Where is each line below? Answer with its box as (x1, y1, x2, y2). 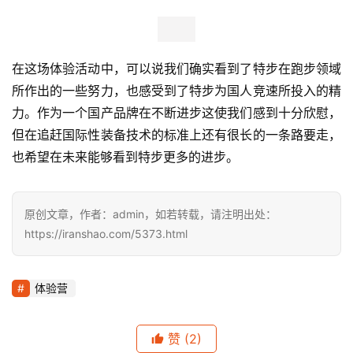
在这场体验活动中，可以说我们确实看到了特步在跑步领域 (12, 243, 341, 260)
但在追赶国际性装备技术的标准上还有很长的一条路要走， (12, 310, 341, 326)
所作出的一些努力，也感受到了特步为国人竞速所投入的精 (12, 266, 341, 282)
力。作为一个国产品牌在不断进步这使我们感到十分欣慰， (12, 288, 341, 304)
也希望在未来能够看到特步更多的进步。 (12, 332, 239, 348)
